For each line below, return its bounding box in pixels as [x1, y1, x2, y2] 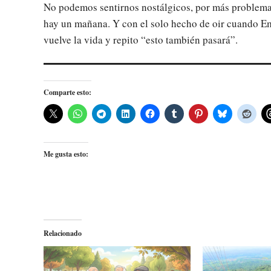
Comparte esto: [44, 87, 91, 97]
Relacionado [44, 227, 82, 238]
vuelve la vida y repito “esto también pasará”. [44, 32, 238, 47]
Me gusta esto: [44, 148, 88, 159]
